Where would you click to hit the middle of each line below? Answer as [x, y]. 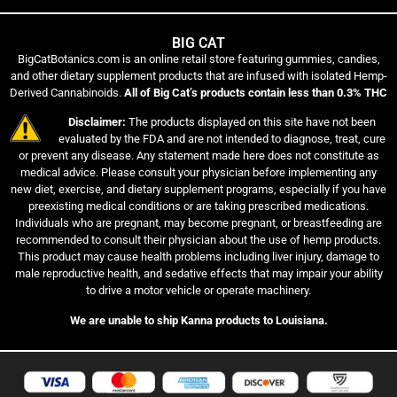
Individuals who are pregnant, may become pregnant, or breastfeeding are [198, 223]
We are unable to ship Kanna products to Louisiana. [198, 320]
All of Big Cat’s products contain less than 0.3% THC [256, 93]
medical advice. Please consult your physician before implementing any [198, 173]
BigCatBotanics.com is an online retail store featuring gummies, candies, [198, 59]
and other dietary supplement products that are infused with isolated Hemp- [198, 76]
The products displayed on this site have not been [251, 122]
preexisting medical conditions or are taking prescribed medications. [198, 206]
